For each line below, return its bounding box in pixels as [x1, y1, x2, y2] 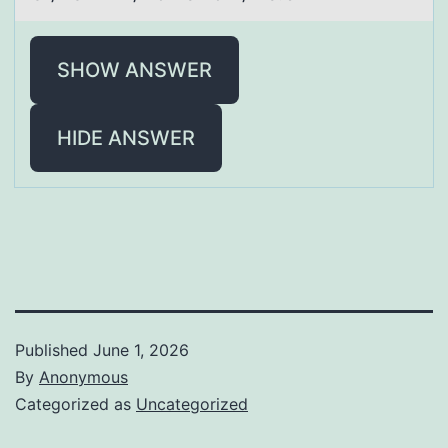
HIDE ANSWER [57, 125, 195, 150]
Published [15, 339, 93, 360]
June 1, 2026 [93, 339, 189, 360]
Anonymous [39, 366, 128, 387]
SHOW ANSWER [57, 57, 212, 82]
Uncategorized [136, 393, 248, 414]
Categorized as [15, 393, 136, 414]
